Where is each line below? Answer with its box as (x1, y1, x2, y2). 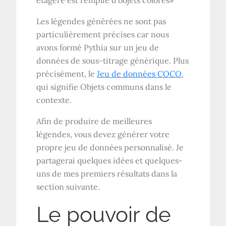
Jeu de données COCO (97, 68, 182, 79)
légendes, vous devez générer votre (36, 129, 170, 139)
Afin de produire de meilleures (36, 116, 152, 126)
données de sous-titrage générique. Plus (36, 55, 189, 66)
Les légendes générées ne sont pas (36, 16, 166, 26)
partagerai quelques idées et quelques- (36, 155, 183, 165)
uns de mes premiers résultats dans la (36, 168, 178, 179)
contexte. (36, 94, 72, 105)
